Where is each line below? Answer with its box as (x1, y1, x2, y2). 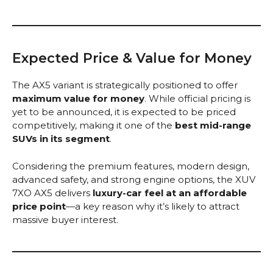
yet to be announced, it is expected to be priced (12, 106, 236, 118)
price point (12, 200, 66, 212)
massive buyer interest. (12, 213, 118, 225)
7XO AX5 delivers (12, 186, 93, 199)
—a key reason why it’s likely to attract (66, 200, 239, 212)
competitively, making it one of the (12, 119, 175, 132)
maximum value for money (12, 93, 144, 105)
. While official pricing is (144, 93, 250, 105)
